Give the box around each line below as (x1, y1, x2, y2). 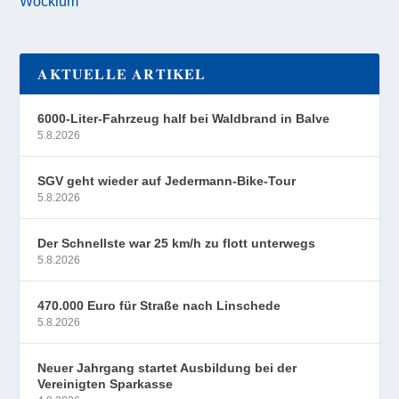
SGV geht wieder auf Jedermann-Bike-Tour (37, 174, 297, 189)
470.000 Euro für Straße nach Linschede (37, 298, 281, 313)
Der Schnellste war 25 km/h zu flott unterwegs (37, 236, 316, 251)
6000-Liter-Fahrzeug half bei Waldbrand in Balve (37, 111, 330, 126)
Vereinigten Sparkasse (37, 377, 174, 392)
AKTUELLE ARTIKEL (37, 63, 207, 85)
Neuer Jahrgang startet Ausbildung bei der (37, 361, 297, 376)
